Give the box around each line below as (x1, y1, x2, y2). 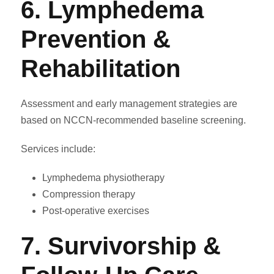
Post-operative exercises (42, 206, 149, 217)
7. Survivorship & (21, 232, 221, 260)
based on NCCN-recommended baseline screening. (21, 115, 246, 126)
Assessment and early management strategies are (21, 98, 237, 109)
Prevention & (21, 26, 171, 53)
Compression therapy (42, 189, 135, 200)
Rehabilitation (21, 55, 180, 83)
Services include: (21, 144, 95, 155)
